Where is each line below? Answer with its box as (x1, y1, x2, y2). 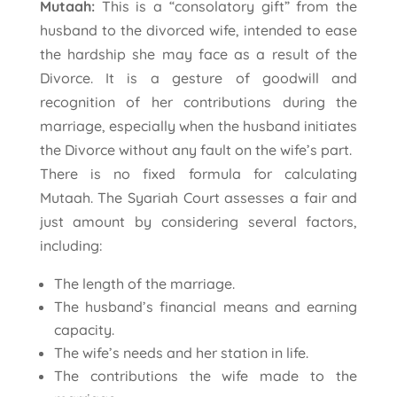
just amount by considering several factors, (39, 212, 358, 230)
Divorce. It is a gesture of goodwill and (39, 68, 358, 87)
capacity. (53, 320, 114, 339)
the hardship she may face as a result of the (39, 44, 358, 63)
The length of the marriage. (53, 274, 235, 292)
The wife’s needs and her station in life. (53, 343, 308, 362)
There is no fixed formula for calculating (39, 164, 358, 183)
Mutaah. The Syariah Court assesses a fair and (39, 188, 358, 206)
